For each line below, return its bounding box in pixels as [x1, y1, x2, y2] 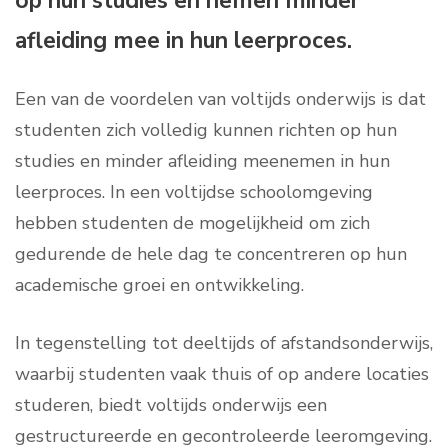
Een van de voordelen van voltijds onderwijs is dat [15, 87, 426, 112]
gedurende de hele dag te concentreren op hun [15, 242, 407, 267]
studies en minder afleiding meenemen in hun [15, 149, 390, 174]
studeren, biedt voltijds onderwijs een [15, 393, 327, 418]
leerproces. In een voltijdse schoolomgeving [15, 180, 373, 205]
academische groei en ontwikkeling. [15, 273, 304, 298]
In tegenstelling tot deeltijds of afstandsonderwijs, [15, 331, 433, 356]
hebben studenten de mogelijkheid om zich [15, 211, 370, 236]
